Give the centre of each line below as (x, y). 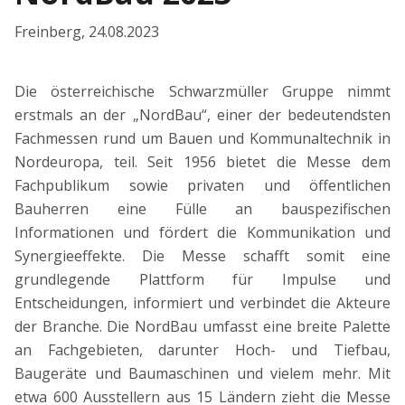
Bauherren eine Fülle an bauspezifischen (202, 209)
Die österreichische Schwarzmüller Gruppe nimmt (202, 92)
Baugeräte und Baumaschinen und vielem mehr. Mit (202, 374)
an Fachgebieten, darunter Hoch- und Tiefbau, (202, 350)
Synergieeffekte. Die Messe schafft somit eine (202, 256)
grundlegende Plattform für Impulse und (202, 280)
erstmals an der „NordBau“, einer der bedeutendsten (202, 115)
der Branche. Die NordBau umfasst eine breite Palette (202, 327)
